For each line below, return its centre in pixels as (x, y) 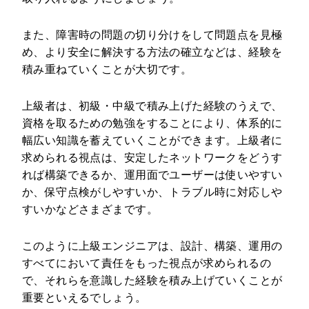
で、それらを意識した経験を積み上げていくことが (152, 281)
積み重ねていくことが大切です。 (107, 70)
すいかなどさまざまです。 (90, 210)
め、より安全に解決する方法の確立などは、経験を (152, 52)
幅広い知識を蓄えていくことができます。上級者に (152, 141)
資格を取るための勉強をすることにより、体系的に (152, 123)
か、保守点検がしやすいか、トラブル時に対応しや (152, 192)
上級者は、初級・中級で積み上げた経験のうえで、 (152, 106)
